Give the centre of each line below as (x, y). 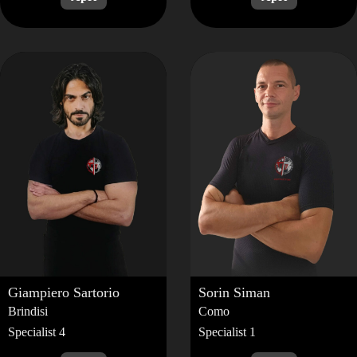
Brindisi (28, 311)
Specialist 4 (37, 331)
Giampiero (41, 292)
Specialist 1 (227, 331)
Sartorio (96, 292)
